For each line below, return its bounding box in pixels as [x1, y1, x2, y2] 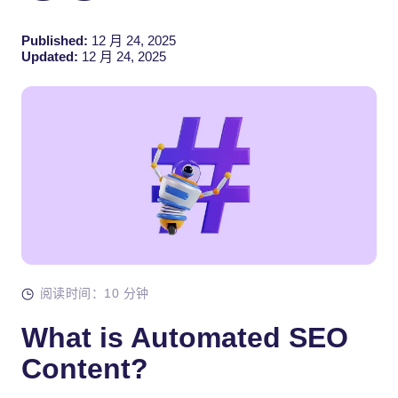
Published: [21, 32, 88, 48]
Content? [21, 353, 148, 386]
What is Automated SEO [21, 322, 348, 354]
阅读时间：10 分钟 [40, 286, 149, 301]
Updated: [21, 48, 78, 64]
